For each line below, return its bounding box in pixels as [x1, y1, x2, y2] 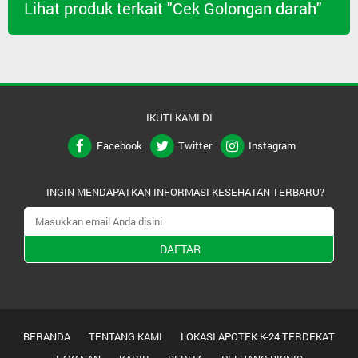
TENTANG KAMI [89, 329, 162, 344]
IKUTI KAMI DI [145, 110, 213, 125]
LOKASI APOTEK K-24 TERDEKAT [181, 329, 335, 344]
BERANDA [23, 329, 70, 344]
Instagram [248, 138, 296, 153]
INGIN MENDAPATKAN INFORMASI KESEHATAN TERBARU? [46, 185, 324, 199]
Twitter [178, 138, 213, 153]
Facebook [96, 138, 142, 153]
